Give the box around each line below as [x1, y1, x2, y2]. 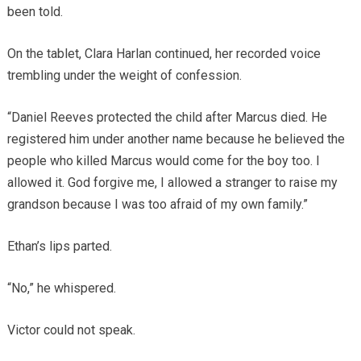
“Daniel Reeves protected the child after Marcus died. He [6, 110, 327, 126]
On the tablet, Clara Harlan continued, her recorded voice [6, 46, 321, 62]
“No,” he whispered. [6, 280, 116, 297]
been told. [6, 4, 63, 20]
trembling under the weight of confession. [6, 68, 242, 84]
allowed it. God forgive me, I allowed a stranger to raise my [6, 175, 338, 191]
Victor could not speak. [6, 322, 135, 338]
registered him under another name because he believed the [6, 131, 345, 147]
